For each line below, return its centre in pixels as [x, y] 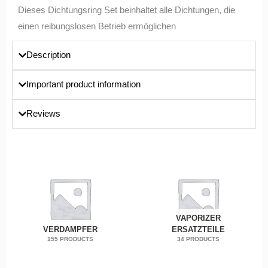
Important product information [84, 84]
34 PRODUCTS [198, 239]
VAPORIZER [198, 218]
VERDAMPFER [70, 230]
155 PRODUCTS [70, 239]
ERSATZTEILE [198, 230]
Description [49, 55]
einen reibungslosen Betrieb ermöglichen [97, 26]
